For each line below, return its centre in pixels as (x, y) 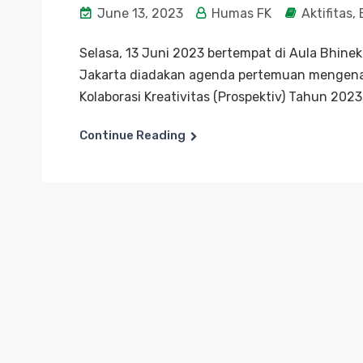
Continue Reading (132, 135)
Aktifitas (327, 13)
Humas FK (240, 13)
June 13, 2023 (139, 13)
